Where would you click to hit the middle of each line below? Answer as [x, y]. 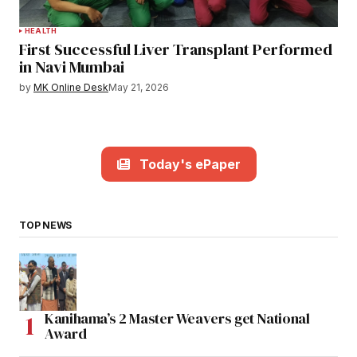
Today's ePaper [190, 165]
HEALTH [41, 31]
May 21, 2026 [139, 88]
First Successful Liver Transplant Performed [176, 50]
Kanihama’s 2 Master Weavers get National [177, 319]
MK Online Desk [71, 88]
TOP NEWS [46, 226]
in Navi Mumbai [73, 67]
